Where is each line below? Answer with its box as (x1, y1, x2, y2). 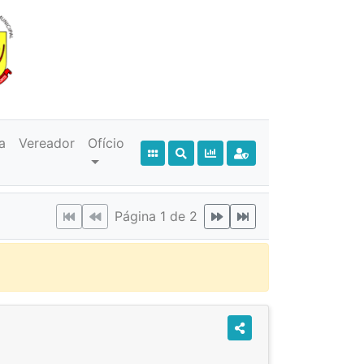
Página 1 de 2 (115, 208, 197, 224)
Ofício (88, 135, 125, 151)
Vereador (19, 135, 76, 151)
